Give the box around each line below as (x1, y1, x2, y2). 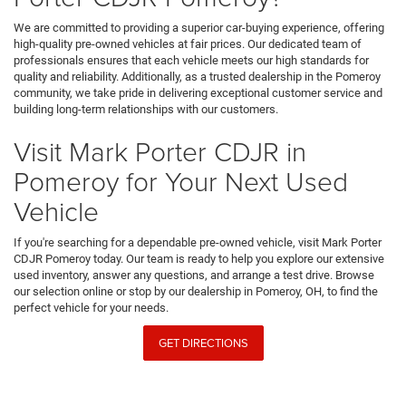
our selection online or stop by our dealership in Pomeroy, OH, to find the (14, 285, 378, 299)
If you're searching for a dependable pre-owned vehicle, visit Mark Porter (14, 236, 382, 250)
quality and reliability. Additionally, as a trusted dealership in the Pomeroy (14, 70, 381, 84)
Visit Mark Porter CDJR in (14, 132, 306, 170)
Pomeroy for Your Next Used (14, 162, 348, 200)
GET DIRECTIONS (158, 334, 248, 352)
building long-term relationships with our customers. (14, 102, 278, 117)
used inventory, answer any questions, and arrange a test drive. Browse (14, 268, 374, 283)
